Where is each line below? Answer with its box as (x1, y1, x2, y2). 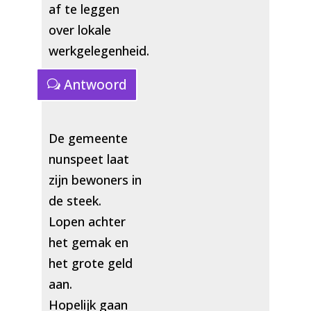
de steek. (48, 192, 101, 209)
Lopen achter (48, 212, 126, 230)
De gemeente (48, 129, 128, 146)
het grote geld (48, 254, 133, 271)
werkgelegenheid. (48, 42, 149, 60)
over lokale (48, 22, 111, 39)
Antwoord (63, 75, 127, 94)
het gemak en (48, 233, 128, 251)
